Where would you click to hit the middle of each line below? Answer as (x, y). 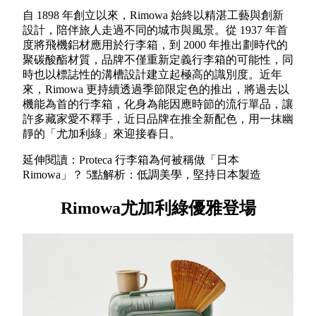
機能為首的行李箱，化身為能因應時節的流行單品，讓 (158, 104)
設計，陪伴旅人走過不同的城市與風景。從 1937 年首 (155, 30)
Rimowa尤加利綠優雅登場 (158, 208)
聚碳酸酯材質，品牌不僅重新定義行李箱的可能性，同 (158, 59)
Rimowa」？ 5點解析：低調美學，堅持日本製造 (142, 174)
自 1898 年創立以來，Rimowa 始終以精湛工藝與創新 (153, 15)
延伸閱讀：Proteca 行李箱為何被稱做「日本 (131, 159)
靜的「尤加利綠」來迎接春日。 (102, 133)
